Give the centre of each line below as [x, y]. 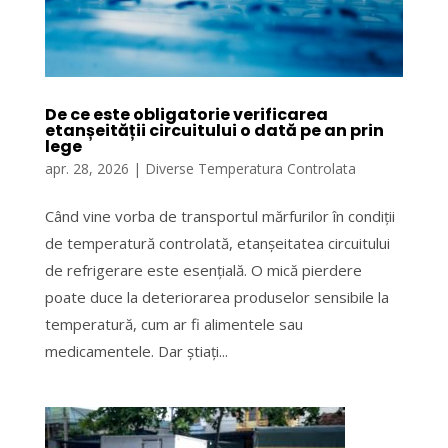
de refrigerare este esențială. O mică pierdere [203, 270]
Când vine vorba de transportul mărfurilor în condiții [219, 216]
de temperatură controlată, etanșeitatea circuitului [217, 243]
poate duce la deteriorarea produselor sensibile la [216, 297]
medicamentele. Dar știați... [136, 351]
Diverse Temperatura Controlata [250, 169]
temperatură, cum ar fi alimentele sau [173, 324]
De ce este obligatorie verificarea [186, 115]
